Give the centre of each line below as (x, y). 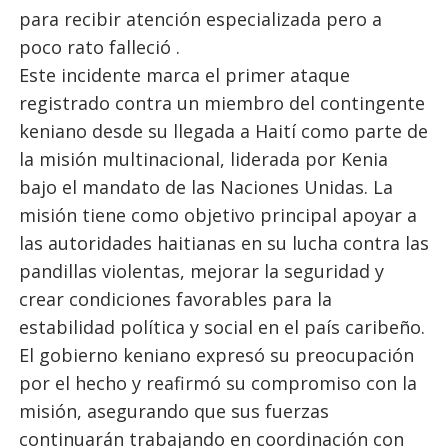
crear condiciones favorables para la (175, 299)
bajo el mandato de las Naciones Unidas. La (205, 187)
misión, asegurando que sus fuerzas (173, 411)
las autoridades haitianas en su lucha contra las (223, 243)
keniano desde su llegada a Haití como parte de (223, 131)
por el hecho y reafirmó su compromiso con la (217, 383)
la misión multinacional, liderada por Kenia (203, 159)
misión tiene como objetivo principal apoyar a (217, 215)
